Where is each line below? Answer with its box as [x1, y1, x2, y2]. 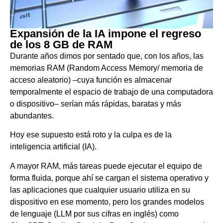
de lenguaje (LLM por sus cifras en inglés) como [10, 209, 179, 218]
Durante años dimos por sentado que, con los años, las [10, 52, 204, 60]
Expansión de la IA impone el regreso [10, 27, 201, 40]
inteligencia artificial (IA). [10, 142, 97, 151]
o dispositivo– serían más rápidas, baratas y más [10, 100, 181, 108]
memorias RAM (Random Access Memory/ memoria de [10, 64, 203, 72]
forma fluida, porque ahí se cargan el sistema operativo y [10, 173, 209, 182]
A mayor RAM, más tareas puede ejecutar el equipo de [10, 161, 202, 170]
